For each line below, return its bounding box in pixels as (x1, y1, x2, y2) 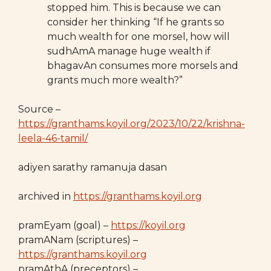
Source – (18, 103, 60, 115)
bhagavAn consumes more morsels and (47, 60, 238, 71)
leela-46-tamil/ (18, 132, 88, 144)
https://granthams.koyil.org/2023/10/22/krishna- (18, 118, 245, 129)
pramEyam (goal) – (18, 220, 111, 231)
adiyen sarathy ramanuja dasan (18, 162, 167, 173)
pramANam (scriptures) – (18, 234, 138, 246)
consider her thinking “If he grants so (47, 16, 224, 28)
